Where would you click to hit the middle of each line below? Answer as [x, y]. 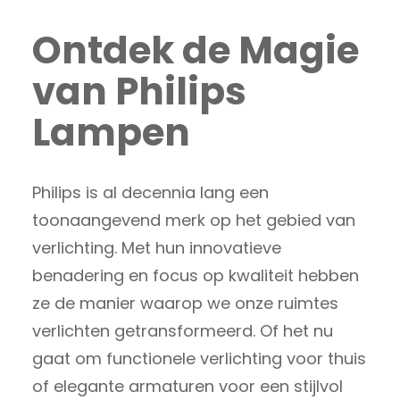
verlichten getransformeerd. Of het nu [183, 331]
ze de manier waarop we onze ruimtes [185, 304]
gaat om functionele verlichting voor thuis [199, 359]
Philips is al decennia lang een [150, 193]
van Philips [139, 92]
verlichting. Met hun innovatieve [157, 248]
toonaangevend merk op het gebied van [194, 221]
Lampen [111, 133]
